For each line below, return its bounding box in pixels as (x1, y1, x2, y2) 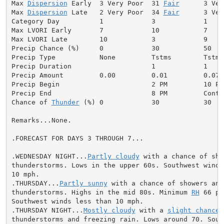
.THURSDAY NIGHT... (11, 206, 83, 214)
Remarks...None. (11, 116, 71, 124)
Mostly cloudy (83, 206, 135, 214)
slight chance (167, 206, 219, 214)
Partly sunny (59, 179, 107, 187)
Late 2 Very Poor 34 (67, 8, 163, 16)
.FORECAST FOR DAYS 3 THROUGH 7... (11, 134, 143, 142)
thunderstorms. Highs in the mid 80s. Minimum (11, 188, 191, 196)
